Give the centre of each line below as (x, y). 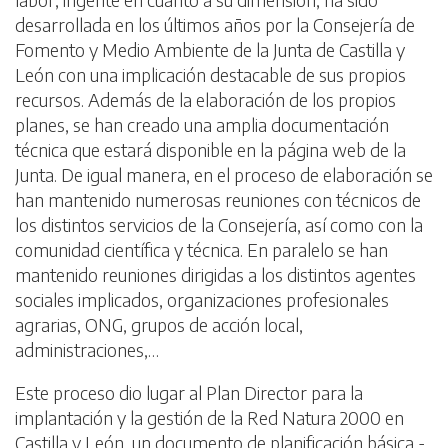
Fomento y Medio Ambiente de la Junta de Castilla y (210, 49)
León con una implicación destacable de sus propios (210, 74)
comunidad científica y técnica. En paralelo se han (201, 249)
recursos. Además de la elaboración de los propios (205, 99)
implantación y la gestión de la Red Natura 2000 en (209, 417)
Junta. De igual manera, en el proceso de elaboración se (224, 174)
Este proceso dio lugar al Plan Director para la (189, 392)
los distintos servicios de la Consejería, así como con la (219, 224)
